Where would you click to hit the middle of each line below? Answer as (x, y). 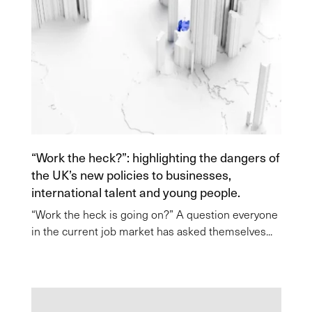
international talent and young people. (135, 192)
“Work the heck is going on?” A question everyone (154, 214)
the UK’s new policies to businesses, (131, 174)
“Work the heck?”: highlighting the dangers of (155, 157)
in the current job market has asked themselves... (151, 231)
